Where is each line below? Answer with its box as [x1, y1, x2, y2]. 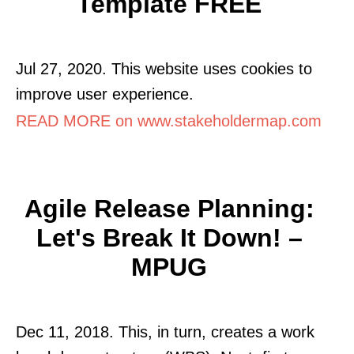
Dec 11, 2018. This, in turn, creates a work [16, 322, 314, 341]
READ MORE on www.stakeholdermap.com [16, 111, 322, 130]
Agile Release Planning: [24, 194, 314, 223]
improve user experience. [16, 85, 194, 103]
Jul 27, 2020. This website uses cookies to [16, 59, 312, 77]
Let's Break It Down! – [36, 223, 303, 252]
